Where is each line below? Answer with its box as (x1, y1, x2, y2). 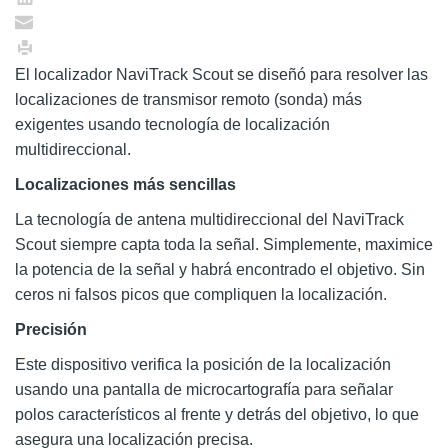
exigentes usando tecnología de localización (15, 115, 330, 133)
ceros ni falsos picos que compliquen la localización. (15, 285, 387, 303)
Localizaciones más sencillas (15, 175, 236, 193)
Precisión (15, 320, 87, 338)
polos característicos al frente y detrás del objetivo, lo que (15, 405, 419, 423)
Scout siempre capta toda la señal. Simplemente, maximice (15, 235, 433, 253)
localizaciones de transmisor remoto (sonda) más (15, 90, 362, 108)
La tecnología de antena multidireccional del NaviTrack (15, 210, 404, 228)
